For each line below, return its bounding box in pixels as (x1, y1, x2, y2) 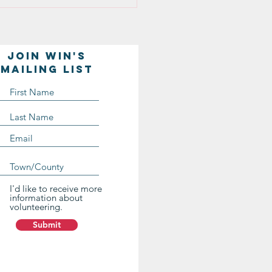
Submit (33, 219, 61, 230)
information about (10, 192, 83, 203)
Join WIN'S (7, 49, 86, 63)
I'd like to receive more (10, 183, 102, 194)
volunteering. (10, 201, 63, 212)
